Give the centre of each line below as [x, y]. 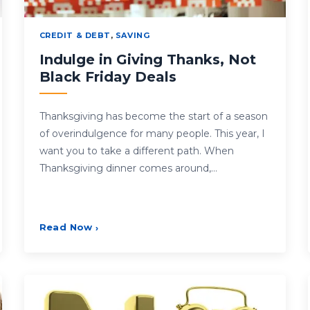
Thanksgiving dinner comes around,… [128, 168]
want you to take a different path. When [136, 151]
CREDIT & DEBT [75, 35]
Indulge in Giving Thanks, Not [147, 59]
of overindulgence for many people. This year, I [152, 133]
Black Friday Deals [108, 76]
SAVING [133, 35]
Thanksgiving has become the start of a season [153, 116]
